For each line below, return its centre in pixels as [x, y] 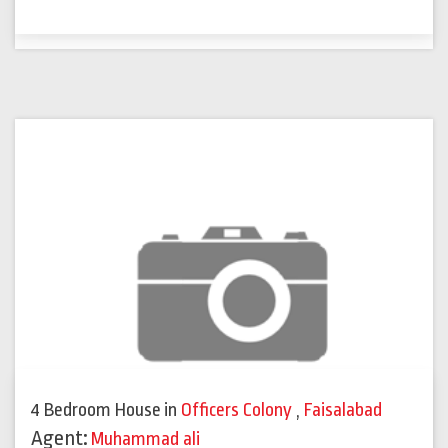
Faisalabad [343, 410]
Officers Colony [238, 410]
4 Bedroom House [96, 410]
